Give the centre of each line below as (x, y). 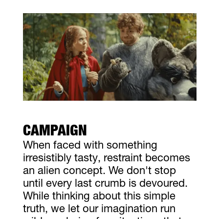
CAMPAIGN (55, 132)
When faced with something (90, 146)
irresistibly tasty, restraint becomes (106, 159)
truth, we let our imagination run (99, 209)
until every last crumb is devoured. (105, 184)
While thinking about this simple (99, 197)
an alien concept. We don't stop (99, 171)
